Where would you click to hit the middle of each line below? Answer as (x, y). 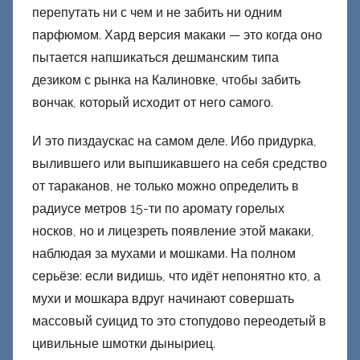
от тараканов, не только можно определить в (166, 186)
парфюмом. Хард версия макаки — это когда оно (177, 35)
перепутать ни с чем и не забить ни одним (157, 13)
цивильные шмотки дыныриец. (124, 344)
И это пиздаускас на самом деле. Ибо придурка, (174, 141)
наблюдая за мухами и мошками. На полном (164, 254)
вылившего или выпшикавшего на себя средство (180, 164)
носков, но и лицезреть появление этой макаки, (173, 231)
